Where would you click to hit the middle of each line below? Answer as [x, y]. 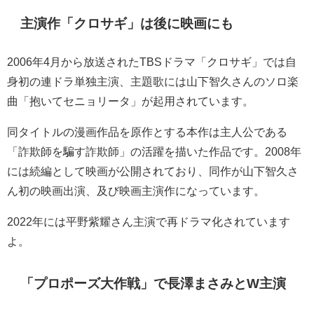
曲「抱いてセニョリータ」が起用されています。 [130, 101]
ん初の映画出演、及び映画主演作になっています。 [136, 190]
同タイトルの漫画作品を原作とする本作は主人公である [147, 131]
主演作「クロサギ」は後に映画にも [127, 23]
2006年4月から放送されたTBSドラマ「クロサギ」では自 [152, 61]
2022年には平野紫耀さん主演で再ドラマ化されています [149, 221]
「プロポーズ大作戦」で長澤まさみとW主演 [153, 284]
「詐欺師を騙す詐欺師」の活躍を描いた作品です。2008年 [154, 151]
